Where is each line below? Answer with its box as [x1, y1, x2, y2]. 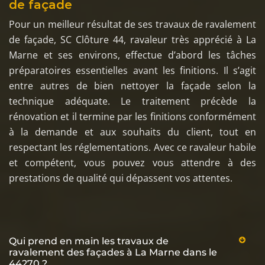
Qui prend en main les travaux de [9, 235, 169, 247]
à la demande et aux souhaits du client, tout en [9, 125, 256, 138]
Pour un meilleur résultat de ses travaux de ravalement [9, 17, 256, 31]
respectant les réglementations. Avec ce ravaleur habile [9, 140, 256, 154]
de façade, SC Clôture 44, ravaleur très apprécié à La [9, 33, 256, 46]
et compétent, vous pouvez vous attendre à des [9, 156, 256, 169]
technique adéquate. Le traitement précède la [9, 94, 256, 108]
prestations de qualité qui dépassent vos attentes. [9, 171, 232, 185]
